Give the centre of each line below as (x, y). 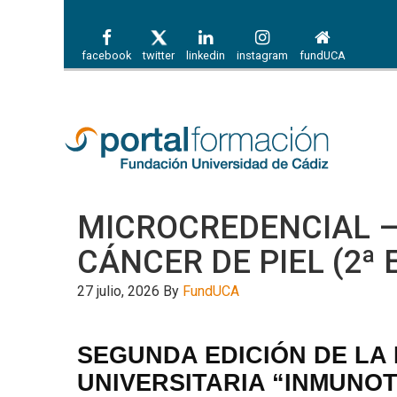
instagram (262, 56)
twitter (159, 56)
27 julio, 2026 (118, 291)
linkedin (206, 56)
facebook (106, 56)
